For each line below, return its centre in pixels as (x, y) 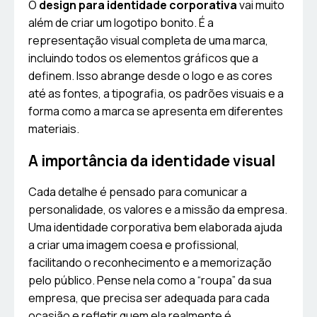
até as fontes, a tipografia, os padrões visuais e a (156, 94)
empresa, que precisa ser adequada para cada (149, 298)
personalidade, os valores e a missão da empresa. (158, 210)
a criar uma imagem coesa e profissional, (134, 245)
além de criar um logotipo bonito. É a (121, 23)
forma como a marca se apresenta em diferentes (156, 111)
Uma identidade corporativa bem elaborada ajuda (155, 227)
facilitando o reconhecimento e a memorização (150, 263)
